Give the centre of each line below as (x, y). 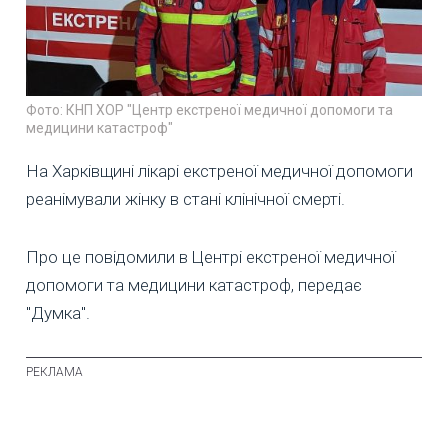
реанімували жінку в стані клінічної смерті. (185, 199)
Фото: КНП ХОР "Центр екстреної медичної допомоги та (209, 110)
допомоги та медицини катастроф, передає (194, 285)
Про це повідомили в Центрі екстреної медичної (210, 257)
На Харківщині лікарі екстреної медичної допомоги (219, 171)
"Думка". (58, 313)
